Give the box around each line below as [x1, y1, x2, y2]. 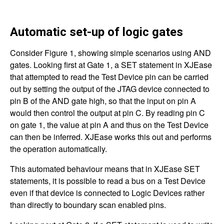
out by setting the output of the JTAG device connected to [10, 83, 209, 94]
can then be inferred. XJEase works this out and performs [10, 131, 211, 142]
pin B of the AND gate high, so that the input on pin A [10, 95, 196, 106]
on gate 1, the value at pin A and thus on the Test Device [10, 119, 208, 130]
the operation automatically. [10, 143, 107, 154]
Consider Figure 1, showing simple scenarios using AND [10, 47, 211, 58]
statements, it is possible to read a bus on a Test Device [10, 175, 205, 186]
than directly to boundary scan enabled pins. [10, 199, 166, 210]
